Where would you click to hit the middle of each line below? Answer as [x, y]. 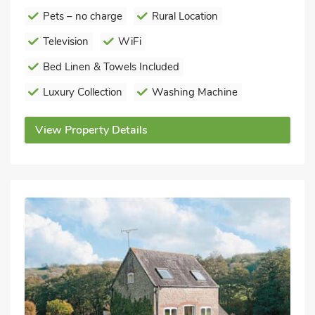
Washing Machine [195, 92]
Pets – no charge [83, 16]
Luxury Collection [83, 92]
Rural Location [185, 16]
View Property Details [91, 130]
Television [66, 41]
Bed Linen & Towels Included [111, 67]
